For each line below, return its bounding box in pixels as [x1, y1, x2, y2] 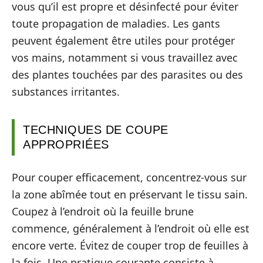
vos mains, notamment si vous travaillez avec [12, 50, 238, 65]
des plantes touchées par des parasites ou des [12, 68, 243, 82]
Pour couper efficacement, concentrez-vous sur [12, 170, 247, 184]
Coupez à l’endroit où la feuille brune [12, 204, 194, 218]
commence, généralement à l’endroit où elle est [12, 221, 249, 235]
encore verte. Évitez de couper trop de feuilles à [12, 238, 248, 252]
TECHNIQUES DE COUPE [23, 123, 168, 136]
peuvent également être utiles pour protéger [12, 33, 235, 48]
